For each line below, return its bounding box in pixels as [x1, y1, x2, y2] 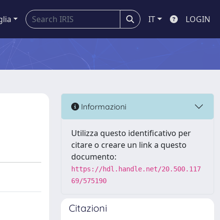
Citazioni [69, 202, 107, 214]
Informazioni [79, 101, 126, 111]
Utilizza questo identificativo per [71, 128, 191, 138]
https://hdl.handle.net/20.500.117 [71, 165, 201, 173]
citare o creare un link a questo [71, 139, 187, 150]
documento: [71, 151, 116, 162]
